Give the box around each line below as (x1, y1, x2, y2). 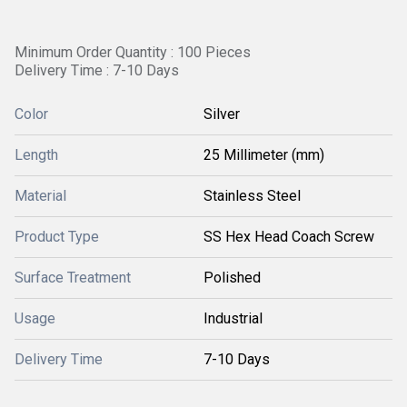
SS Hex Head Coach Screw (203, 228, 374, 245)
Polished (203, 269, 261, 286)
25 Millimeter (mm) (203, 146, 324, 164)
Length (15, 146, 58, 164)
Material (15, 187, 66, 204)
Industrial (203, 310, 263, 327)
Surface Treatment (15, 269, 131, 286)
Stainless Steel (203, 187, 301, 204)
